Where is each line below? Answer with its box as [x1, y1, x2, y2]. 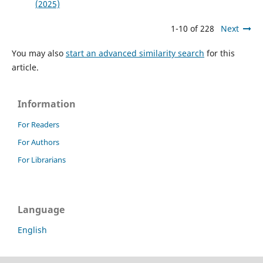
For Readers [18, 119, 59, 130]
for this [204, 48, 235, 59]
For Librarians [18, 154, 66, 166]
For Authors [18, 137, 59, 148]
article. [11, 62, 39, 73]
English [18, 224, 47, 236]
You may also [11, 48, 66, 59]
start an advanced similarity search [65, 48, 204, 59]
